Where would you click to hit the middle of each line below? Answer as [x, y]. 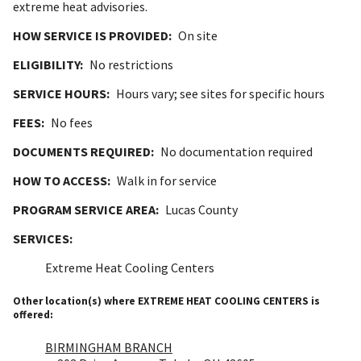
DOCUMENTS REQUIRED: [83, 152]
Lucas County [201, 210]
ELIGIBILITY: [48, 65]
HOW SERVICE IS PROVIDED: [92, 36]
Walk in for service [167, 181]
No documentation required [237, 152]
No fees [72, 123]
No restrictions [131, 65]
